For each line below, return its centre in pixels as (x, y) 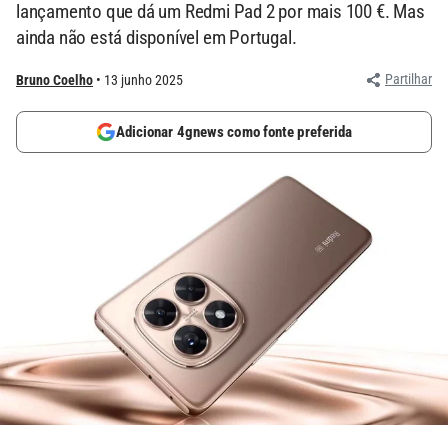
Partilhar (408, 79)
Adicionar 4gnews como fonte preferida (234, 132)
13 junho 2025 (143, 80)
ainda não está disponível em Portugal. (156, 37)
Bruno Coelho (54, 80)
